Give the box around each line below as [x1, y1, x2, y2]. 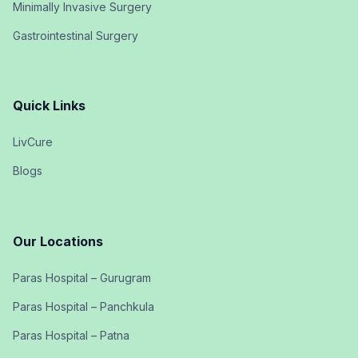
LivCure [13, 135, 53, 149]
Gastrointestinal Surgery [13, 28, 138, 42]
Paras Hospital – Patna [13, 328, 129, 342]
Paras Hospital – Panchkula [13, 299, 154, 313]
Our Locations [13, 233, 103, 249]
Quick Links [13, 97, 86, 114]
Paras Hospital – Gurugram [13, 270, 151, 284]
